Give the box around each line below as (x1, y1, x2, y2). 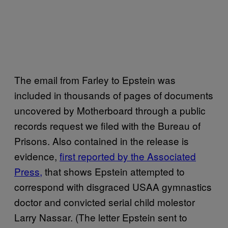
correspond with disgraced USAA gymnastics (14, 179, 212, 193)
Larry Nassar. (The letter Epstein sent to (14, 210, 187, 224)
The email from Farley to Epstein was (14, 72, 176, 87)
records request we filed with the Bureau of (14, 118, 201, 132)
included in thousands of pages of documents (14, 88, 213, 102)
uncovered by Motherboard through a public (14, 103, 206, 117)
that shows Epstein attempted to (42, 164, 185, 178)
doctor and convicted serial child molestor (14, 194, 195, 209)
